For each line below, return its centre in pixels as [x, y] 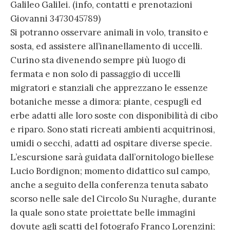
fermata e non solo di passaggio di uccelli [95, 74]
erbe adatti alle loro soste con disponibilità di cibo [114, 115]
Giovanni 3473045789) [55, 18]
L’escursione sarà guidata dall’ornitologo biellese [112, 157]
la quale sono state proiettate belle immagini [103, 212]
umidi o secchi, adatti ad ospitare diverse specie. [111, 143]
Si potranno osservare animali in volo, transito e [109, 32]
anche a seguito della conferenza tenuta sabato [109, 185]
